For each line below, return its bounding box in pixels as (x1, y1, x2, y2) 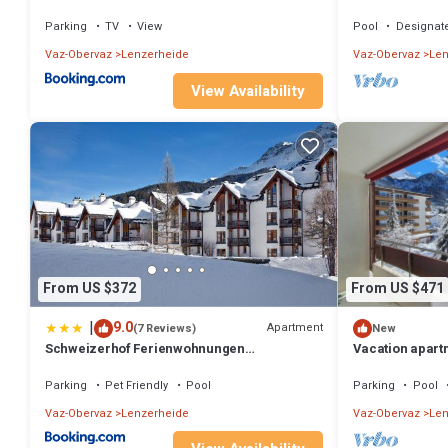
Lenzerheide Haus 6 (45, 356, 170, 376)
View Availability (190, 79, 305, 102)
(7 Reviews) (133, 319, 196, 337)
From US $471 (350, 278, 444, 300)
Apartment (266, 319, 323, 337)
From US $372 (43, 278, 136, 300)
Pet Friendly (105, 376, 168, 394)
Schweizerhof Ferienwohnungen (45, 338, 245, 358)
